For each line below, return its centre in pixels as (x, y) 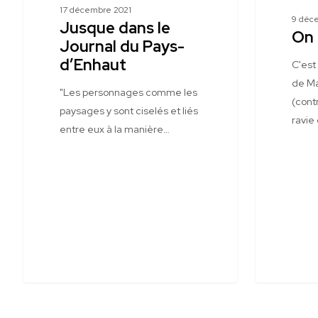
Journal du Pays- (122, 46)
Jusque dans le (115, 28)
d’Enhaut (93, 65)
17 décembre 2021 (95, 10)
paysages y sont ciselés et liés (128, 111)
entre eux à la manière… (114, 129)
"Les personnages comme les (128, 92)
